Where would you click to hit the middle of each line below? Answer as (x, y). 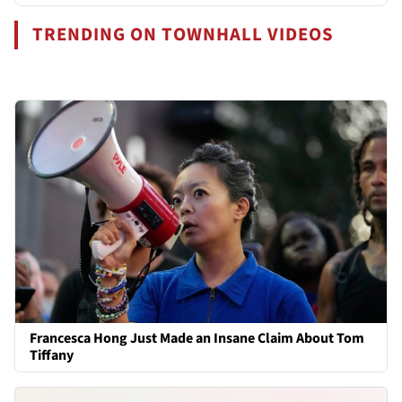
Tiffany (52, 356)
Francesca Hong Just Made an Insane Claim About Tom (197, 339)
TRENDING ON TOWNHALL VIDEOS (184, 34)
